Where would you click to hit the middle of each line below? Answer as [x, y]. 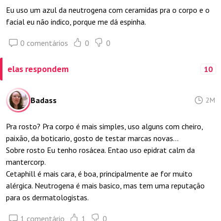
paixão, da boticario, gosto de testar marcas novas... [92, 138]
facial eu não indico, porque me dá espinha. [76, 22]
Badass [44, 100]
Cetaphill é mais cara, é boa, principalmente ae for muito [99, 174]
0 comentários [44, 43]
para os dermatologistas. [47, 197]
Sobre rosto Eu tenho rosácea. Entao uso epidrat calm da [100, 150]
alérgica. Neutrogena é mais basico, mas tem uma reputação [105, 185]
